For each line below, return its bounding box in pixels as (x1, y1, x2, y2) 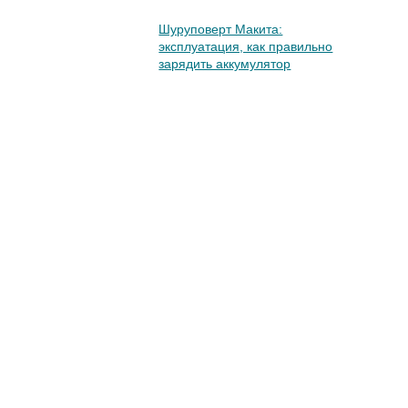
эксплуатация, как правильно (158, 39, 333, 54)
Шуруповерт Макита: (158, 22, 283, 36)
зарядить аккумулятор (158, 56, 291, 71)
